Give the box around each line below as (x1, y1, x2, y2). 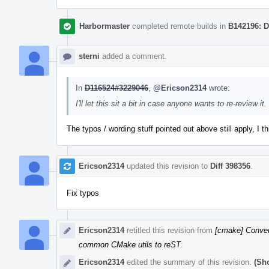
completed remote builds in (130, 21, 228, 31)
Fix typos (67, 188, 99, 198)
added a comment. (100, 51, 167, 61)
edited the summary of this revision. (124, 257, 254, 267)
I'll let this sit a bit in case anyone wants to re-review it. (76, 98, 267, 108)
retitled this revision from (124, 225, 215, 235)
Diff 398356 (210, 161, 250, 171)
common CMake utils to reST (79, 240, 181, 249)
